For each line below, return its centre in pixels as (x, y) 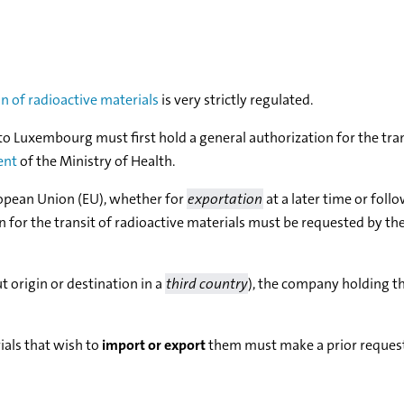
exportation (225, 199)
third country (207, 284)
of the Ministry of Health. (96, 161)
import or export (154, 345)
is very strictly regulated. (236, 100)
